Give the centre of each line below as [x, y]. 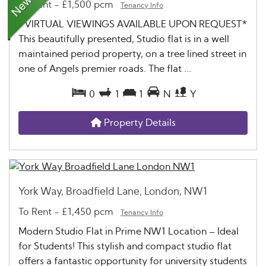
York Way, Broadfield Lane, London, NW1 [113, 192]
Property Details [138, 123]
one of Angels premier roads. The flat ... [105, 69]
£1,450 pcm [91, 212]
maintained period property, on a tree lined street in [132, 54]
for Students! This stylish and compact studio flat [125, 246]
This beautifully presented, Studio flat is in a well [124, 39]
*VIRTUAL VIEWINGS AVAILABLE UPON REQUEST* [133, 25]
